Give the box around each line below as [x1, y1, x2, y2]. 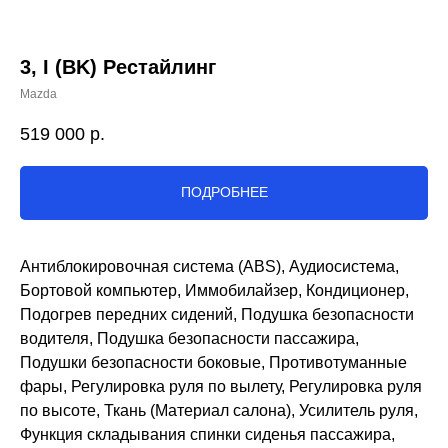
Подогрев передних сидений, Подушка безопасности [20, 305, 414, 323]
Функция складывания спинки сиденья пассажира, [20, 425, 395, 443]
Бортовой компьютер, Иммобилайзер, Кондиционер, [20, 281, 409, 299]
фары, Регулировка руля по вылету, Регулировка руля [20, 377, 422, 395]
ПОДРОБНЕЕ [180, 184, 268, 201]
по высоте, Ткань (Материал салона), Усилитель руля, [20, 401, 418, 419]
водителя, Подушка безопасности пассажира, [20, 329, 359, 347]
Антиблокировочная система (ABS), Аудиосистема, [20, 257, 399, 275]
